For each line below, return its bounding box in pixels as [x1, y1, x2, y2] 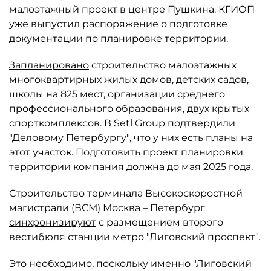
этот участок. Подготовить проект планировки [9, 146, 243, 158]
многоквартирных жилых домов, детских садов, [9, 74, 249, 85]
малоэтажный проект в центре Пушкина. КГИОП [9, 4, 255, 15]
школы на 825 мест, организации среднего [9, 88, 225, 100]
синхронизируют [9, 217, 96, 228]
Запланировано [9, 59, 89, 71]
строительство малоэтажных [89, 59, 237, 71]
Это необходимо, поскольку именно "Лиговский [9, 258, 252, 269]
